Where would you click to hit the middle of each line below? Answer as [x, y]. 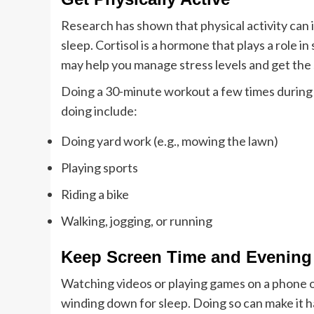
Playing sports [100, 168]
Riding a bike [95, 194]
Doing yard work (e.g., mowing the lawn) [170, 141]
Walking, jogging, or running [137, 221]
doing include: [99, 111]
